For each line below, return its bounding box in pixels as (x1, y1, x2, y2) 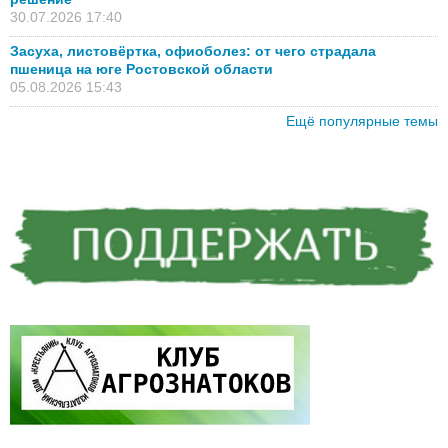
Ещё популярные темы (286, 113, 438, 130)
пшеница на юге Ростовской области (10, 61, 273, 78)
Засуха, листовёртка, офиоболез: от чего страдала (10, 43, 376, 60)
